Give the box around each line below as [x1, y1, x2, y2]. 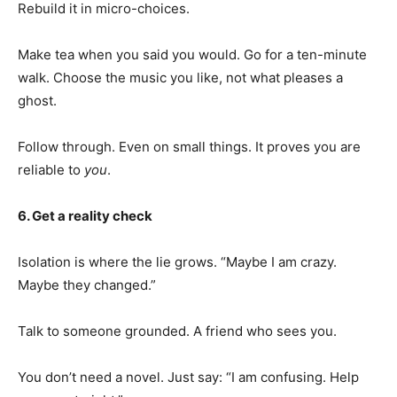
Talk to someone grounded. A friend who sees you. [18, 323, 337, 339]
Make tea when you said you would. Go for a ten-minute [18, 46, 367, 63]
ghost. [18, 92, 57, 109]
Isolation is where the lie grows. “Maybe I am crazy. [18, 253, 337, 270]
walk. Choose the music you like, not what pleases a [18, 69, 343, 86]
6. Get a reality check [18, 207, 152, 224]
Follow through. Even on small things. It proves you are [18, 138, 361, 155]
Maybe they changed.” [18, 276, 156, 293]
